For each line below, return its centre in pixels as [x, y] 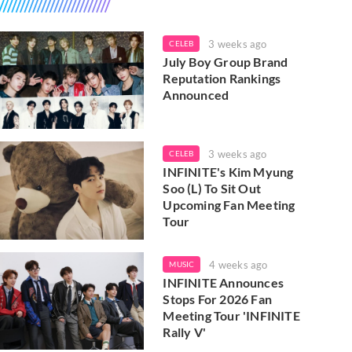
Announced [196, 95]
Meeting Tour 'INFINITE [231, 315]
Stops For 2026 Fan [217, 299]
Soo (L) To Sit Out [212, 189]
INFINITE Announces [223, 282]
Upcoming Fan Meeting [229, 205]
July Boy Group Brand [225, 62]
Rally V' [184, 332]
